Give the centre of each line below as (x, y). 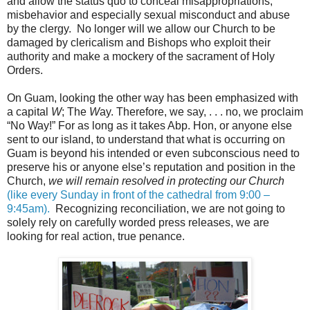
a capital (29, 111)
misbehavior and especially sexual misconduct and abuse (148, 15)
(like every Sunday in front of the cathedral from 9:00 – (138, 194)
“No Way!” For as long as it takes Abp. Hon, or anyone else (149, 125)
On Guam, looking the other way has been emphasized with (153, 98)
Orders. (26, 70)
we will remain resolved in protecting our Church (166, 181)
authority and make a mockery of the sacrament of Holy (141, 56)
